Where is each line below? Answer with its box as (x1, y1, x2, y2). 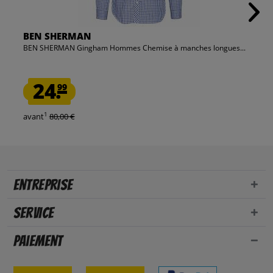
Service (13, 205, 54, 222)
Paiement (13, 233, 63, 250)
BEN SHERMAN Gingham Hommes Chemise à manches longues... (23, 43, 246, 54)
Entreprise (13, 177, 73, 194)
